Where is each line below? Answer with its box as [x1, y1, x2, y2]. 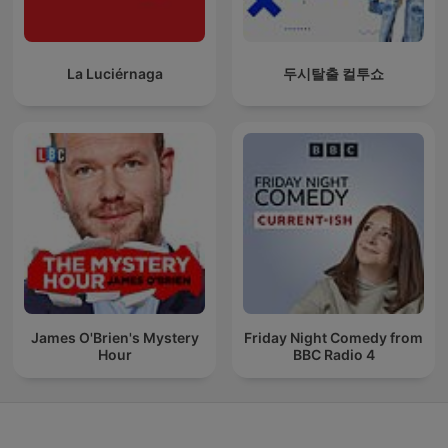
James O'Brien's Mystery [30, 328, 199, 346]
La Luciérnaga [66, 65, 163, 83]
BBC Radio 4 [292, 345, 375, 363]
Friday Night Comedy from [244, 328, 423, 346]
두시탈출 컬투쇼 [283, 65, 384, 83]
